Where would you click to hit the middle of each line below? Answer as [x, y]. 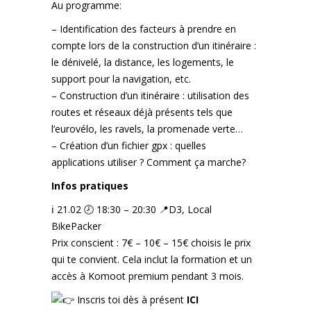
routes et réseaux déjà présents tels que [142, 112]
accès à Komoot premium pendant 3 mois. [148, 276]
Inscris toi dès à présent [131, 300]
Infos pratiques [90, 186]
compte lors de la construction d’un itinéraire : [154, 46]
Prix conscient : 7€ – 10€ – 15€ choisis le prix [151, 243]
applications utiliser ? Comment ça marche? [149, 162]
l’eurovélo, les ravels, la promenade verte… [147, 129]
